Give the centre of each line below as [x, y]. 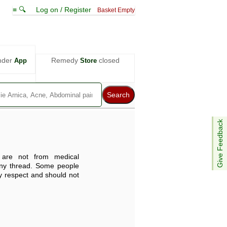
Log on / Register [64, 10]
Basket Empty [116, 10]
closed [108, 60]
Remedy [65, 60]
